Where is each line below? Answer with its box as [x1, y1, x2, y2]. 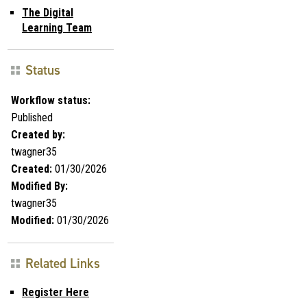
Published [11, 110, 53, 124]
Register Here [22, 285, 89, 299]
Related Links [25, 254, 100, 272]
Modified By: [11, 179, 68, 193]
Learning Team [22, 21, 92, 34]
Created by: [11, 127, 65, 141]
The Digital [22, 5, 73, 19]
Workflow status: [11, 93, 90, 107]
